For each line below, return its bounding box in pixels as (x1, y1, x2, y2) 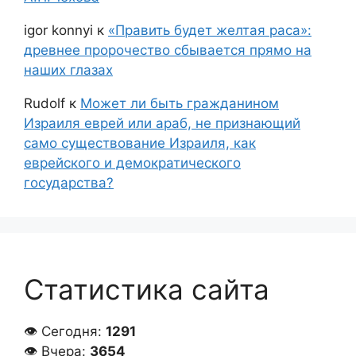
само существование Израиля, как (24, 134, 256, 151)
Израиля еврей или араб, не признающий (24, 114, 300, 131)
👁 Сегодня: (24, 323, 106, 339)
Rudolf (24, 95, 65, 111)
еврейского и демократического (24, 154, 241, 171)
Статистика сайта (24, 272, 269, 306)
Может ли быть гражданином (80, 95, 279, 111)
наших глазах (24, 61, 113, 78)
